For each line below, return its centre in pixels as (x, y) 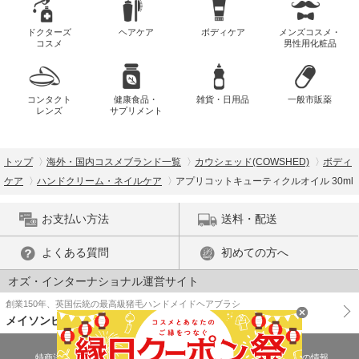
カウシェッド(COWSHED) (252, 161)
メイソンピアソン (50, 320)
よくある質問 (75, 252)
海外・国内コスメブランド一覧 (114, 161)
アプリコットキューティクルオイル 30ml (264, 181)
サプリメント (136, 110)
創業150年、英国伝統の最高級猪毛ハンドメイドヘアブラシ (123, 303)
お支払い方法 (75, 218)
